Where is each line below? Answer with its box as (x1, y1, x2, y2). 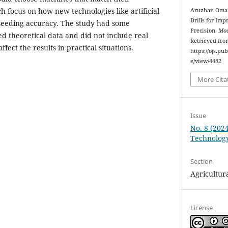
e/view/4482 (190, 58, 222, 65)
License (190, 203, 213, 212)
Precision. (190, 27, 219, 35)
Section (190, 156, 213, 166)
